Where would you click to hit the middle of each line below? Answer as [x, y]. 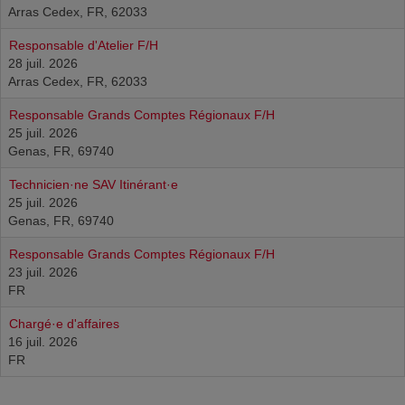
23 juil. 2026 [43, 272]
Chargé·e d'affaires [64, 324]
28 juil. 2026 [43, 63]
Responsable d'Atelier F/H [84, 45]
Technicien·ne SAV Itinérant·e [94, 184]
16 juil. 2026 [43, 342]
